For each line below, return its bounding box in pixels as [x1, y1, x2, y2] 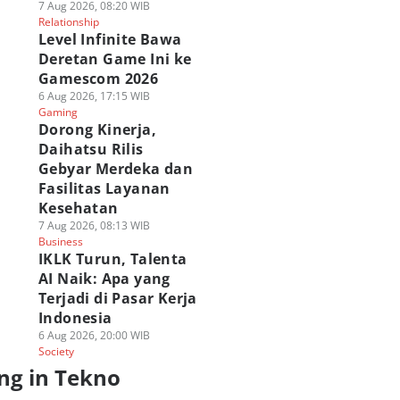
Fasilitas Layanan [37, 179, 171, 198]
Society [37, 344, 74, 359]
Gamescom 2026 [37, 69, 159, 88]
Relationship [37, 14, 99, 29]
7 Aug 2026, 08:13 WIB [37, 218, 150, 233]
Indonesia [37, 308, 112, 328]
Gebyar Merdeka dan [37, 159, 194, 179]
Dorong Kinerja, [37, 120, 156, 139]
